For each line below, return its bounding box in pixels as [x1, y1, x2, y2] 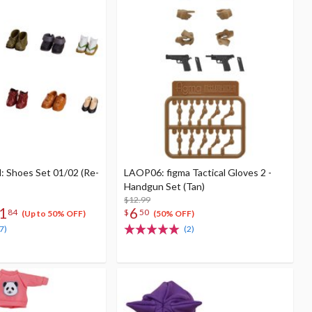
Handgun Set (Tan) [124, 180, 205, 192]
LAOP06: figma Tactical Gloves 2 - [124, 166, 272, 178]
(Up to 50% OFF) [22, 208, 86, 219]
